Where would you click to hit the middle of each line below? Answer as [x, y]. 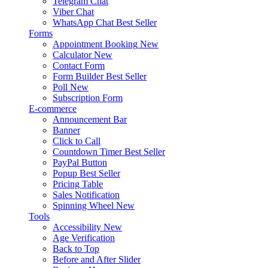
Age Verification [84, 237]
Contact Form [79, 65]
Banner [66, 130]
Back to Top [76, 248]
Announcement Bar [90, 119]
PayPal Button [80, 162]
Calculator [72, 54]
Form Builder [78, 76]
